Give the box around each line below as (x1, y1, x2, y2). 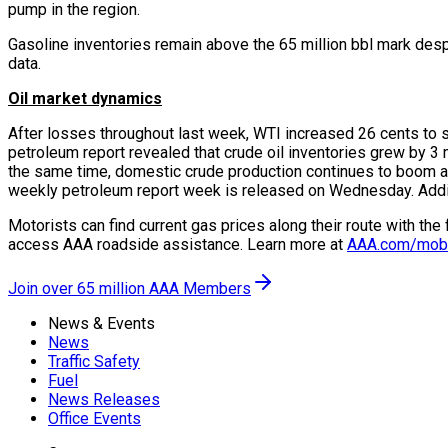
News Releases (48, 389, 160, 409)
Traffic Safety (48, 351, 140, 371)
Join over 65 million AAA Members (8, 278, 251, 298)
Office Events (48, 408, 141, 428)
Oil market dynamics (8, 88, 162, 108)
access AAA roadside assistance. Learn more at (8, 234, 347, 254)
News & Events (48, 313, 155, 333)
